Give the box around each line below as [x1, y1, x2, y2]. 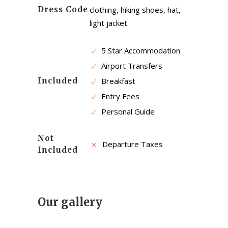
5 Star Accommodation [99, 45, 180, 56]
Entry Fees [99, 91, 139, 102]
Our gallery [38, 195, 102, 210]
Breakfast [99, 76, 135, 87]
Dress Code [38, 5, 88, 15]
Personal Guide [99, 106, 155, 117]
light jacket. [90, 18, 129, 28]
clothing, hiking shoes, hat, [90, 5, 181, 15]
